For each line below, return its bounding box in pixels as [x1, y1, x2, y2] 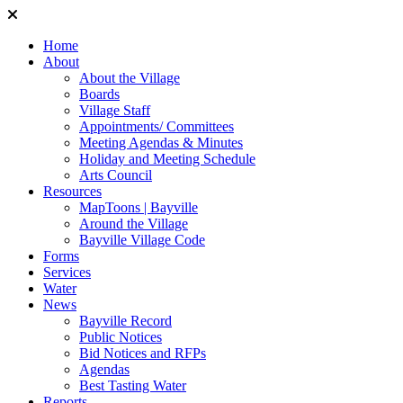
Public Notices [79, 329, 162, 345]
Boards [79, 86, 120, 102]
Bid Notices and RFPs [79, 345, 206, 361]
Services [43, 264, 91, 280]
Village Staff [79, 103, 150, 118]
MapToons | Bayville [79, 200, 198, 215]
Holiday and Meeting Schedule [79, 151, 255, 166]
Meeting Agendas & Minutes [79, 135, 243, 150]
